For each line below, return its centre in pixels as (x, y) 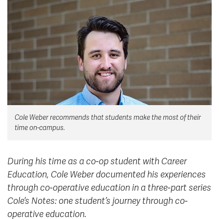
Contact (130, 123)
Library (26, 111)
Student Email (140, 41)
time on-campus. (40, 128)
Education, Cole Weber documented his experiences (107, 175)
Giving (127, 135)
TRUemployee (140, 77)
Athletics (29, 135)
